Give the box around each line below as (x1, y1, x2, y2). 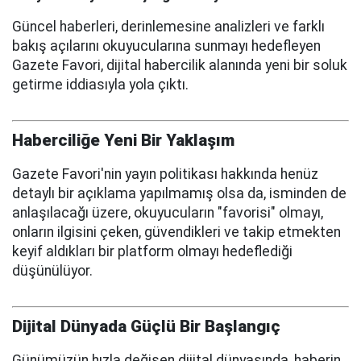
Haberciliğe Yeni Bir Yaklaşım (12, 130, 234, 150)
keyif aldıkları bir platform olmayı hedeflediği (12, 243, 293, 259)
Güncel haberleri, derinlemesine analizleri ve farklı (12, 19, 325, 35)
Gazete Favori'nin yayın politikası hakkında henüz (12, 165, 318, 182)
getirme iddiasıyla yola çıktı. (12, 77, 189, 93)
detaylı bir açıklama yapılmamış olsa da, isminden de (12, 185, 346, 201)
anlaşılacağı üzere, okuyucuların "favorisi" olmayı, (12, 204, 323, 221)
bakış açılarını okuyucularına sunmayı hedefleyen (12, 38, 321, 54)
